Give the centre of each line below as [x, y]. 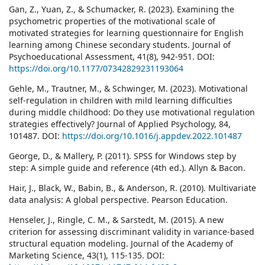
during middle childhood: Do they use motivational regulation [132, 112]
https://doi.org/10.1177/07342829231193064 [96, 69]
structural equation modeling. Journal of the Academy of [121, 244]
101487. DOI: [35, 136]
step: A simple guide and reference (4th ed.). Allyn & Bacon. [127, 168]
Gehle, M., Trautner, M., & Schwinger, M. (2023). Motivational [128, 89]
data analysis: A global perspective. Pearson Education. [118, 200]
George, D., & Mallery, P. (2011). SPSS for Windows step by [122, 156]
